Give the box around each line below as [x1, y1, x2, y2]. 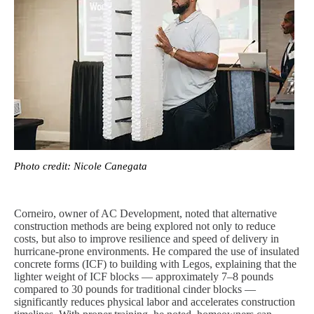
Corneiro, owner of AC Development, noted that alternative [14, 207, 277, 219]
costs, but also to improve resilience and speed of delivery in [14, 233, 279, 245]
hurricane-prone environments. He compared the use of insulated [14, 245, 299, 257]
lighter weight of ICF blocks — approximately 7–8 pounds [14, 271, 273, 282]
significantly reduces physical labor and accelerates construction [14, 296, 295, 308]
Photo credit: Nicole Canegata [14, 161, 147, 172]
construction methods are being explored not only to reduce [14, 220, 275, 232]
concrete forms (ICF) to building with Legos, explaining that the [14, 258, 296, 270]
